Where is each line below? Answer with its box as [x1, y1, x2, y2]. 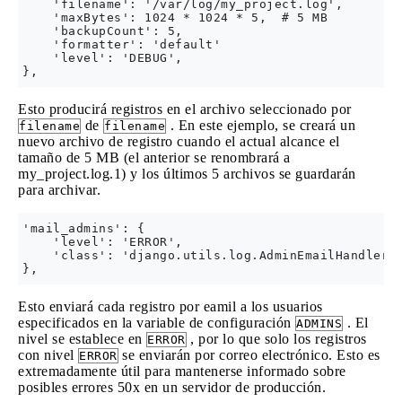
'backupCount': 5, [22, 24, 183, 38]
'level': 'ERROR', [22, 235, 183, 249]
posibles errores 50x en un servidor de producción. [18, 380, 326, 395]
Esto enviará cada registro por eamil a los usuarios [18, 299, 323, 314]
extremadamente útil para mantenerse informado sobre [18, 363, 346, 379]
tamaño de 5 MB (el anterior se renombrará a [18, 150, 291, 165]
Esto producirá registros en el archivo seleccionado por [18, 101, 352, 117]
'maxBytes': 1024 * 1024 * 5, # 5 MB [22, 11, 328, 24]
